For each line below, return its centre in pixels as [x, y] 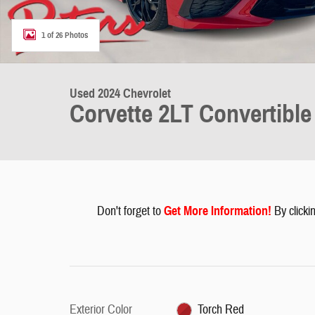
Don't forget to [130, 211]
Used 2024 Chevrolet [120, 94]
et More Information [219, 211]
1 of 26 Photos [65, 35]
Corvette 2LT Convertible [191, 114]
